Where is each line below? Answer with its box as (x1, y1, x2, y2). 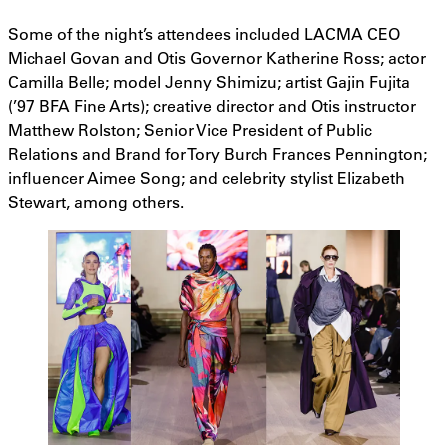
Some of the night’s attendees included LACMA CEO (8, 23, 400, 45)
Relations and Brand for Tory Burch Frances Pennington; (8, 143, 427, 165)
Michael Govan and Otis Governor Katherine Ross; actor (8, 47, 426, 69)
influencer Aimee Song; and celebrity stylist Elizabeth (8, 167, 405, 189)
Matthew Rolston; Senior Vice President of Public (8, 119, 372, 141)
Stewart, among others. (8, 191, 184, 213)
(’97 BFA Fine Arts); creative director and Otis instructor (8, 95, 416, 117)
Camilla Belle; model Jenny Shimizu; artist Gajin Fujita (8, 71, 410, 93)
